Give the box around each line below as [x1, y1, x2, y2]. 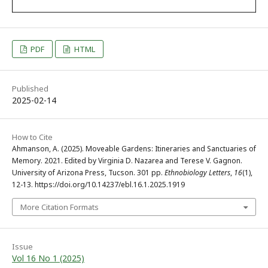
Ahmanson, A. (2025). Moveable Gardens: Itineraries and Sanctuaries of [12, 143, 256, 154]
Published [12, 83, 48, 94]
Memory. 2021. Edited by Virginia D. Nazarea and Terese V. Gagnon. [12, 155, 242, 166]
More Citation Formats [20, 201, 99, 212]
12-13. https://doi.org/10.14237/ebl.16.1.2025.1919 [12, 179, 185, 190]
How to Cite [12, 131, 53, 142]
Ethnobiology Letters [165, 167, 230, 178]
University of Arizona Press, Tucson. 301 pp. [12, 167, 165, 178]
